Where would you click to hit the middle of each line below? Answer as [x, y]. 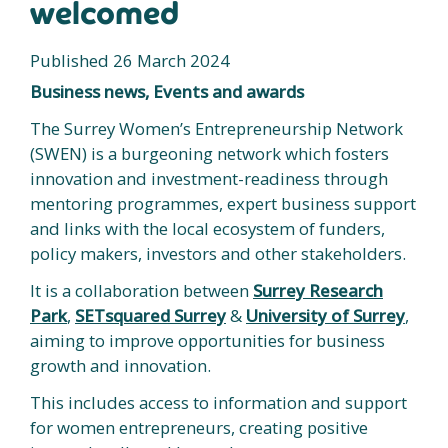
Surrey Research [318, 290]
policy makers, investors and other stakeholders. [218, 253]
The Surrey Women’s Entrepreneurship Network [216, 128]
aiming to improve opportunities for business [207, 340]
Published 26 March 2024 [130, 60]
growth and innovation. [120, 365]
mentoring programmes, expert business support [223, 203]
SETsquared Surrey [150, 315]
